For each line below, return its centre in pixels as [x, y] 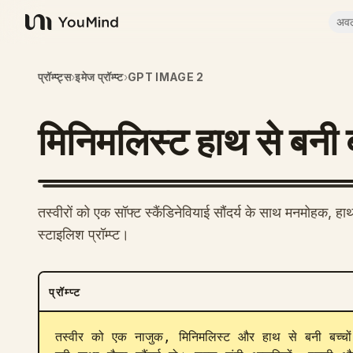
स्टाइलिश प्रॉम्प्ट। [84, 234]
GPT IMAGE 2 [165, 77]
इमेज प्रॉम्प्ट [99, 77]
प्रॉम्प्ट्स [55, 77]
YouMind [50, 30]
